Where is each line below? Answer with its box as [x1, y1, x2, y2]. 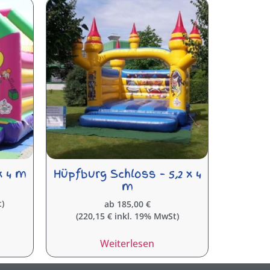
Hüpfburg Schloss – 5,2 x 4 [53, 165, 201, 182]
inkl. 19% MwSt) [111, 210, 179, 222]
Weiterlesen [100, 236, 154, 250]
